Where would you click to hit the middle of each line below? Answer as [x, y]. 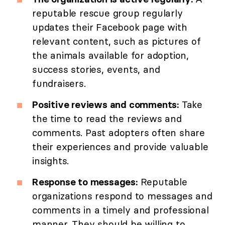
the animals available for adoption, [110, 55]
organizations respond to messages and [122, 196]
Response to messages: [85, 182]
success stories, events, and [96, 70]
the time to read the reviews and [107, 119]
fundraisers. [59, 84]
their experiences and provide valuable [120, 147]
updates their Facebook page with [110, 27]
